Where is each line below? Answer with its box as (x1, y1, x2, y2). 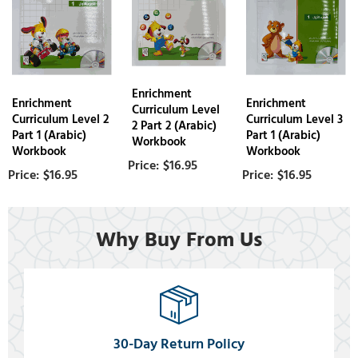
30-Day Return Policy (113, 332, 245, 356)
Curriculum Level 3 (245, 109, 343, 129)
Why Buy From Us (96, 222, 262, 257)
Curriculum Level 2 (12, 109, 109, 129)
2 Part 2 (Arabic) (132, 116, 217, 135)
